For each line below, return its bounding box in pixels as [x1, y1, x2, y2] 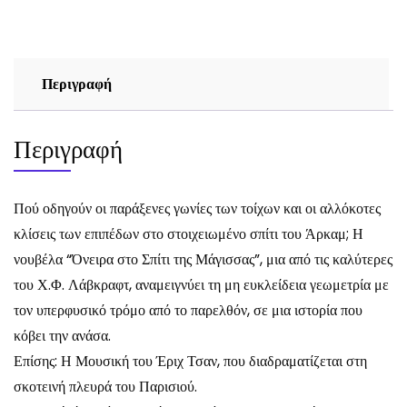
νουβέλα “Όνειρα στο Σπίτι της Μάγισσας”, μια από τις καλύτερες [14, 248, 392, 270]
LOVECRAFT [13, 13, 96, 35]
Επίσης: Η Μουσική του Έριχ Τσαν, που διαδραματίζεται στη [14, 350, 367, 372]
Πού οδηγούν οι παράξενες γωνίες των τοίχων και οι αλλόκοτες [14, 197, 381, 219]
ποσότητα [13, 35, 68, 56]
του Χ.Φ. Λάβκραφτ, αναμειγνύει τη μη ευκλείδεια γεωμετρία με [14, 273, 389, 295]
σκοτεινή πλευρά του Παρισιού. [14, 375, 197, 397]
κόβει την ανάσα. [14, 324, 111, 346]
